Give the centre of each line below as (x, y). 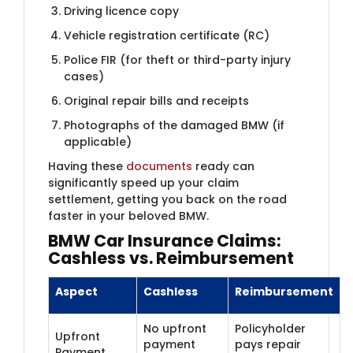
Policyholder (270, 328)
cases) (84, 76)
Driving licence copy (121, 11)
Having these (87, 166)
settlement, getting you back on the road (167, 199)
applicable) (98, 141)
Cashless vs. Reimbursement (171, 258)
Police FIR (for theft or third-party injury (177, 59)
